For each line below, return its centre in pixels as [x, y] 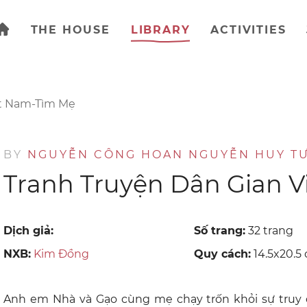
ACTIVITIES [248, 29]
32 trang [270, 231]
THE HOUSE [70, 29]
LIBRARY [160, 29]
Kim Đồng [62, 254]
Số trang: [220, 231]
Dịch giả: [29, 231]
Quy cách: [223, 254]
